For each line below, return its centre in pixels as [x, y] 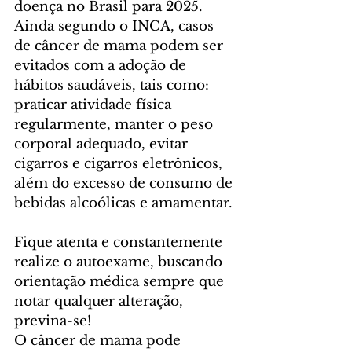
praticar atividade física [95, 105]
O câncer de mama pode [99, 341]
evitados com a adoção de [102, 66]
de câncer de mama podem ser [121, 46]
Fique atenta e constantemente [120, 242]
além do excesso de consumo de [125, 183]
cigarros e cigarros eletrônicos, [120, 164]
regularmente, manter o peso [115, 125]
